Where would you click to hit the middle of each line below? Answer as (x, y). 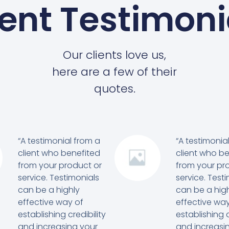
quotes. (114, 88)
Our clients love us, (114, 55)
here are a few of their (114, 72)
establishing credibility (62, 214)
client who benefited (59, 153)
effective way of (50, 202)
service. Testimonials (58, 177)
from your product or (60, 165)
